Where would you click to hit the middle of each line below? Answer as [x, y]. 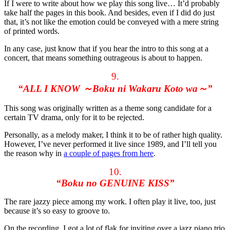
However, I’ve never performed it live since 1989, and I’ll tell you [110, 144]
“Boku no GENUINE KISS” [115, 183]
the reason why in [34, 154]
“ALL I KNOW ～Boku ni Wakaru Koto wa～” [115, 89]
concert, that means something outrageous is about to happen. [103, 58]
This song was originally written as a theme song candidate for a [108, 108]
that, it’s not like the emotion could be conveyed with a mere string [111, 22]
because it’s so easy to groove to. [57, 211]
